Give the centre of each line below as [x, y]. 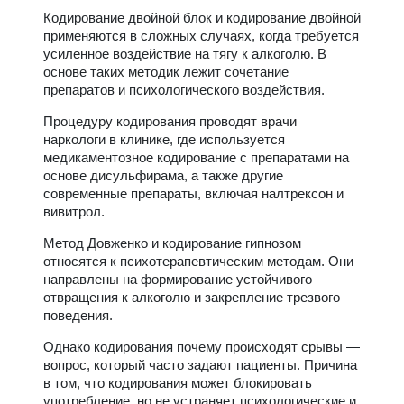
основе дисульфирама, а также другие [163, 175]
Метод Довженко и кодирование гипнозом [172, 243]
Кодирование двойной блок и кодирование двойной [202, 17]
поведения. [78, 315]
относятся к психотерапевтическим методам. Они [198, 261]
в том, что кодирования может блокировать [178, 382]
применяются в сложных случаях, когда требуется [201, 35]
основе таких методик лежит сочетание [166, 71]
